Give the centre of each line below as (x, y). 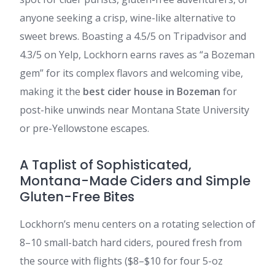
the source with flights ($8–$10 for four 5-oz (121, 261)
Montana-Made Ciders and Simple (135, 181)
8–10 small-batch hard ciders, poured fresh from (131, 242)
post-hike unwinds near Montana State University (134, 110)
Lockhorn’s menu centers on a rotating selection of (137, 224)
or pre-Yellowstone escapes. (84, 128)
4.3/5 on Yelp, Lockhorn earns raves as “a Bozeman (137, 55)
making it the (51, 91)
